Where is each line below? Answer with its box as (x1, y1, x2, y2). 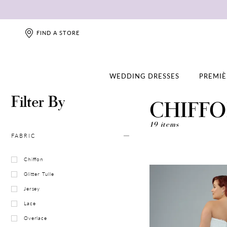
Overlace (24, 214, 47, 221)
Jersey (24, 185, 41, 192)
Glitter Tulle (24, 170, 54, 177)
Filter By (11, 90, 65, 111)
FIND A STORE (36, 29, 80, 37)
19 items (149, 119, 179, 129)
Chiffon (24, 156, 44, 163)
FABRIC (11, 132, 35, 140)
